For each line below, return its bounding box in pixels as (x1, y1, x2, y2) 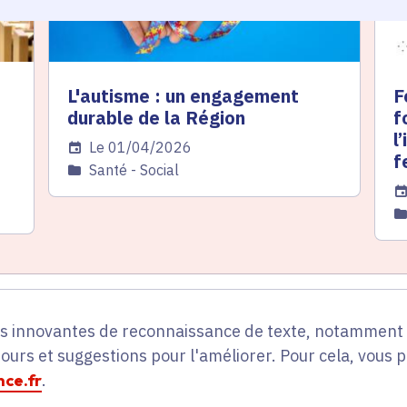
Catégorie (67, 161, 131, 180)
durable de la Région (67, 105, 245, 131)
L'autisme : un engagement (67, 84, 299, 109)
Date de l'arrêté (67, 138, 172, 157)
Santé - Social (89, 161, 179, 180)
